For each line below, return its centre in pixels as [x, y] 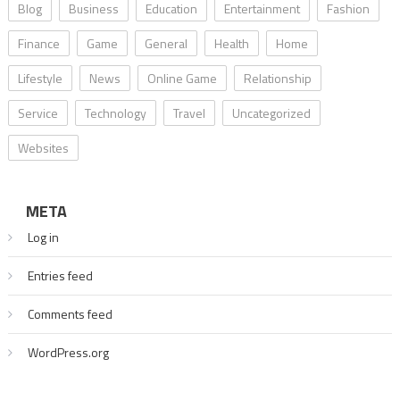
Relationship [277, 78]
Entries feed [60, 275]
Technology [115, 112]
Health [231, 43]
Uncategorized [271, 112]
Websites [43, 147]
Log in [43, 237]
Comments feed [70, 313]
